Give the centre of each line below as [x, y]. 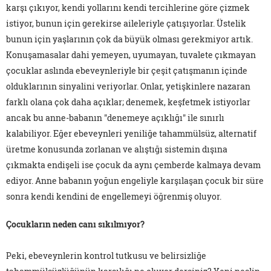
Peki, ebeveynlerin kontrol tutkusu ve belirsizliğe [106, 256]
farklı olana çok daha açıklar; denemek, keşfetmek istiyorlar [128, 102]
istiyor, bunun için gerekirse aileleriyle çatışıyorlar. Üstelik [126, 24]
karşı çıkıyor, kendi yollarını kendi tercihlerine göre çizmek [128, 8]
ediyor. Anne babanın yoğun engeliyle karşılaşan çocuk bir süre [135, 181]
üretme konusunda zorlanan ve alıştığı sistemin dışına [117, 149]
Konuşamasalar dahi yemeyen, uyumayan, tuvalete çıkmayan [131, 55]
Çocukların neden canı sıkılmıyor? [75, 224]
